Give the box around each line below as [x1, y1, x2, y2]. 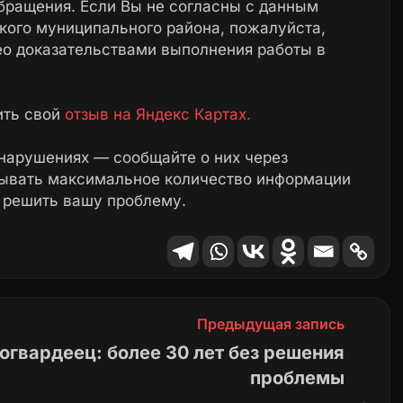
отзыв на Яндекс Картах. [65, 105, 251, 124]
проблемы [249, 367, 345, 390]
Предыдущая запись [196, 315, 345, 334]
